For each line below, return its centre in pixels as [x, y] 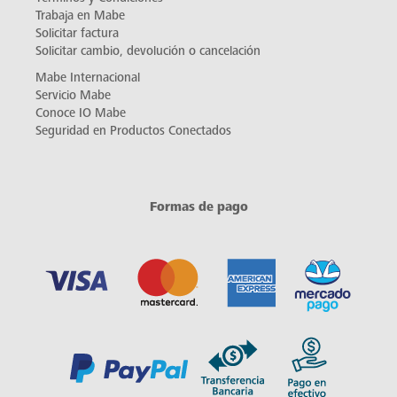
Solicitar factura [77, 34]
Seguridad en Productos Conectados [133, 131]
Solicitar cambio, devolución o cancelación [148, 51]
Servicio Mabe [73, 96]
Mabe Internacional [88, 78]
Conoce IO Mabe [81, 113]
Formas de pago [198, 207]
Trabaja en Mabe [80, 16]
